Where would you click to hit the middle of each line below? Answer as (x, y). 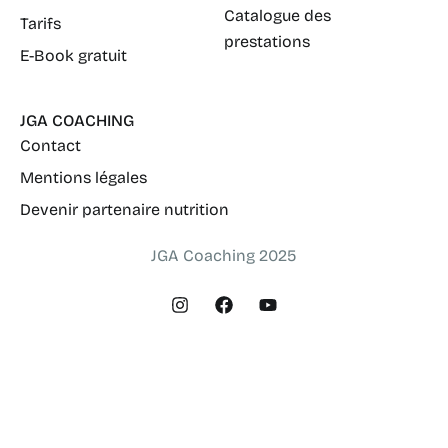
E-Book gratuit (73, 56)
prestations (267, 42)
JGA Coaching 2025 (224, 256)
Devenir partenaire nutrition (124, 210)
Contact (50, 146)
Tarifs (40, 24)
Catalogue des (277, 16)
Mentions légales (83, 178)
